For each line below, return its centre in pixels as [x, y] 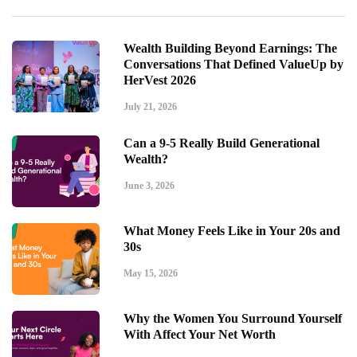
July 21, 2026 [150, 106]
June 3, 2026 [149, 185]
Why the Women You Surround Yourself [233, 318]
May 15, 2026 [151, 273]
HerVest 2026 [160, 80]
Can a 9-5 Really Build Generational [222, 143]
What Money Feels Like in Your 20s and [232, 230]
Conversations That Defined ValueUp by [233, 64]
